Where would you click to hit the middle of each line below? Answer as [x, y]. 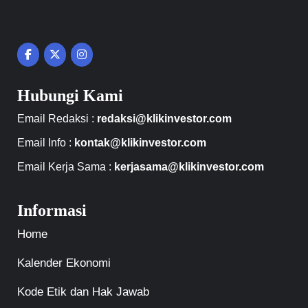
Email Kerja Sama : [66, 166]
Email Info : [46, 142]
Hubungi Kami [70, 95]
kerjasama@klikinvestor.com [189, 166]
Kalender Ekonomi [64, 263]
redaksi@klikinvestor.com [164, 118]
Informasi [52, 210]
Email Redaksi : [57, 118]
